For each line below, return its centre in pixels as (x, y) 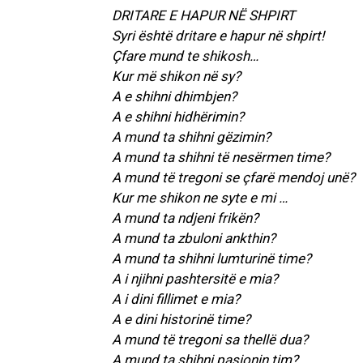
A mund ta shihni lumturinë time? (211, 259)
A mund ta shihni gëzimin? (191, 137)
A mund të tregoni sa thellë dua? (210, 340)
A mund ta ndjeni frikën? (185, 218)
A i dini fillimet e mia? (176, 299)
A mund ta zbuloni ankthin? (194, 239)
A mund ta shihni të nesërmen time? (221, 158)
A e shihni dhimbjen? (174, 97)
